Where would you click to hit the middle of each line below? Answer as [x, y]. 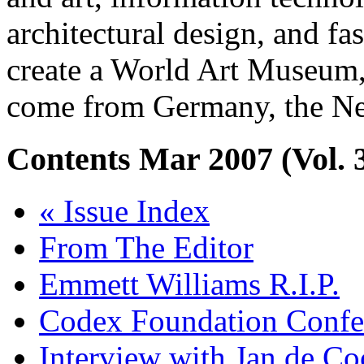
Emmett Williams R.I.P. [189, 284]
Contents [73, 158]
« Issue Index [124, 211]
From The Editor [146, 248]
